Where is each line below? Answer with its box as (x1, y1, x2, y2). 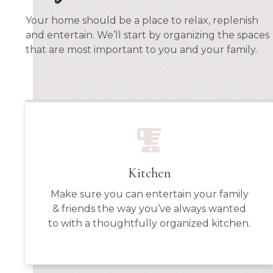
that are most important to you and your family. (26, 44, 257, 56)
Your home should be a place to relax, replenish (26, 15, 258, 27)
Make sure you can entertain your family (50, 188, 249, 200)
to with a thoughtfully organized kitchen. (48, 217, 251, 229)
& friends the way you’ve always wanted (52, 202, 247, 214)
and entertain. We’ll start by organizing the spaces (26, 29, 269, 41)
